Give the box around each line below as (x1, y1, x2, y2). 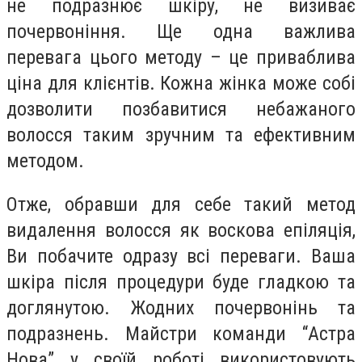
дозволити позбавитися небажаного (6, 98, 356, 121)
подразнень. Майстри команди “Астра (6, 322, 356, 345)
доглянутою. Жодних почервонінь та (6, 296, 356, 319)
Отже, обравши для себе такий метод (6, 192, 356, 216)
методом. (6, 149, 84, 173)
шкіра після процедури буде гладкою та (6, 270, 356, 293)
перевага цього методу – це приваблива (6, 46, 356, 69)
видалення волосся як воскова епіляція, (6, 218, 356, 242)
